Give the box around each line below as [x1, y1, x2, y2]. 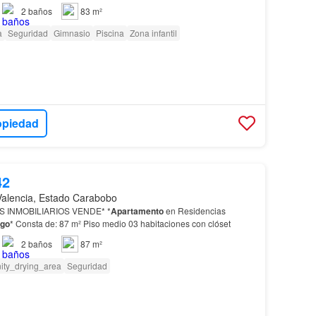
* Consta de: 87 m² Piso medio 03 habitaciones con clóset [9, 217, 231, 229]
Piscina [95, 26, 124, 39]
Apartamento [110, 204, 164, 217]
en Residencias [163, 204, 226, 217]
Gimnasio [53, 26, 90, 39]
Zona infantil [129, 26, 177, 39]
